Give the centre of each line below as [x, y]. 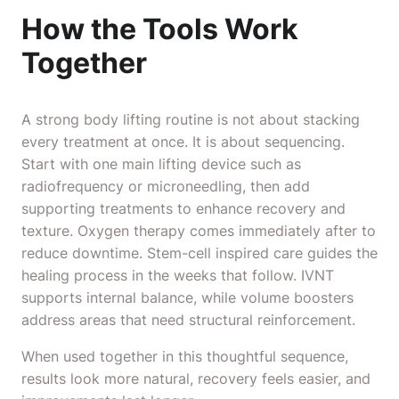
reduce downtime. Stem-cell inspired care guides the [199, 253]
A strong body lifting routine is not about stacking [191, 119]
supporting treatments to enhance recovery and [183, 208]
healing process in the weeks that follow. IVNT [178, 275]
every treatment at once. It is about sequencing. [183, 142]
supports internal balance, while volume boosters [187, 297]
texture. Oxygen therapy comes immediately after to [199, 231]
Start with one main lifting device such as [161, 164]
